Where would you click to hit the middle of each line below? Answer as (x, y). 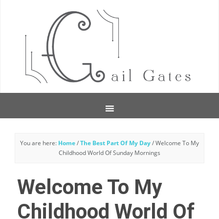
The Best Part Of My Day (115, 143)
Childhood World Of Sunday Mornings (109, 153)
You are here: (39, 143)
